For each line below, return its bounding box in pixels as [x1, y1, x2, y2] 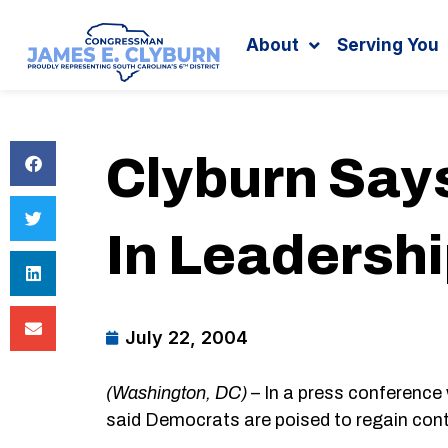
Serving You [337, 35, 440, 55]
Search [240, 22, 294, 38]
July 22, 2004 [125, 327, 249, 348]
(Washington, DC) [106, 383, 248, 403]
